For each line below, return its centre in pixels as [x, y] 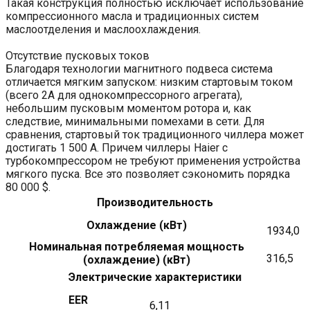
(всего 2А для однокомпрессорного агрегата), [124, 95]
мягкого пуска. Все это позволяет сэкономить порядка [148, 174]
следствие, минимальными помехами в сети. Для [135, 121]
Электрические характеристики [155, 277]
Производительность [155, 202]
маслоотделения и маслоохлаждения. [103, 29]
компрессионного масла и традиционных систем [132, 16]
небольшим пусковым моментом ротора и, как [128, 108]
